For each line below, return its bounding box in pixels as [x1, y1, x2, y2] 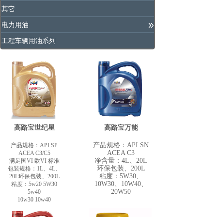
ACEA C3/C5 [18, 150, 50, 156]
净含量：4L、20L [94, 157, 147, 164]
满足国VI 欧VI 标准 [9, 157, 60, 164]
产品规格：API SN [93, 141, 149, 149]
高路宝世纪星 [14, 124, 55, 131]
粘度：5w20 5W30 [11, 181, 57, 187]
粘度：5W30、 [99, 172, 143, 180]
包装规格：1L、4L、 [7, 165, 61, 172]
